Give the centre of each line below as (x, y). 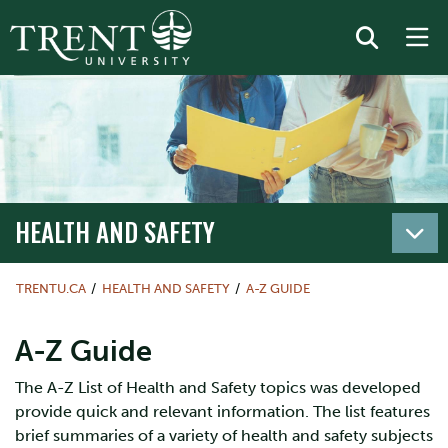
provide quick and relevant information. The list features (222, 411)
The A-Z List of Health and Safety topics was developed (218, 387)
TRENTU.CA (51, 288)
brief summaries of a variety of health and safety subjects (224, 435)
